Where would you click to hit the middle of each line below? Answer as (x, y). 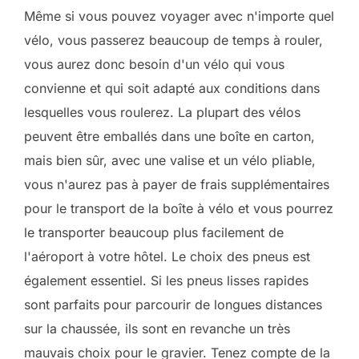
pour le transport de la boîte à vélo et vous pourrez (179, 208)
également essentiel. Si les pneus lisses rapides (166, 280)
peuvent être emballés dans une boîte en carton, (169, 136)
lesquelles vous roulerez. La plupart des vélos (162, 112)
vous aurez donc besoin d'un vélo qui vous (154, 64)
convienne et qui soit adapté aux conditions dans (172, 88)
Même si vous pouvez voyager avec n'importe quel (179, 16)
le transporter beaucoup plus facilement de (154, 232)
